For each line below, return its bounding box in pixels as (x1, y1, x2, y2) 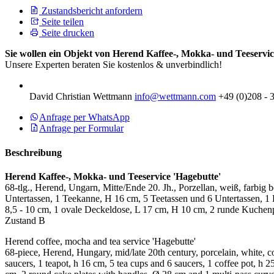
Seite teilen (39, 17, 84, 28)
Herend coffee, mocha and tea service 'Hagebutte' (5, 235, 196, 246)
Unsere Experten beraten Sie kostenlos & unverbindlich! (5, 59, 222, 70)
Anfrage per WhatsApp (39, 112, 130, 123)
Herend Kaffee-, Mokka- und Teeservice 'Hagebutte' (5, 171, 221, 182)
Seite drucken (39, 28, 94, 39)
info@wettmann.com (135, 91, 216, 102)
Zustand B (5, 215, 45, 226)
